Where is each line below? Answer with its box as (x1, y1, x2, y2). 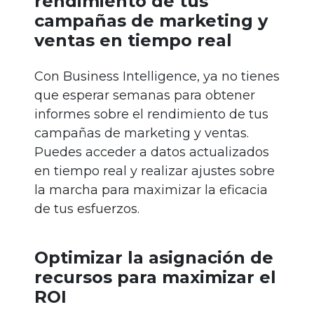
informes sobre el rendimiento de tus (34, 107, 268, 123)
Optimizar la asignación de (34, 247, 273, 268)
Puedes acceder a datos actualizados (34, 144, 269, 161)
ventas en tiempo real (34, 30, 232, 51)
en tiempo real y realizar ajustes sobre (34, 163, 275, 179)
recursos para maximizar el (34, 267, 276, 288)
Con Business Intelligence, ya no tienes (34, 69, 280, 85)
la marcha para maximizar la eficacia (34, 182, 268, 198)
